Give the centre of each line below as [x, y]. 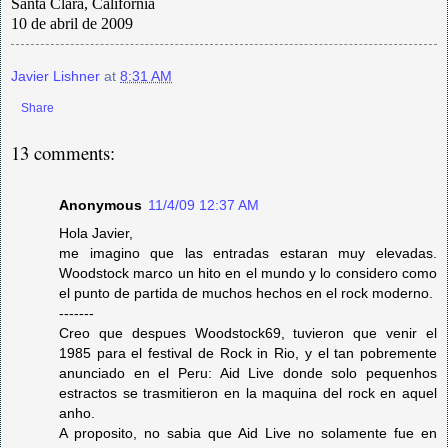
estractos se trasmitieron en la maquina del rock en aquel [248, 392]
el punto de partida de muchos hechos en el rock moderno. [246, 292]
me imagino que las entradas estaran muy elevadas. [248, 252]
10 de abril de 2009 [72, 23]
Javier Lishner [55, 75]
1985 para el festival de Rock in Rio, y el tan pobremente [248, 352]
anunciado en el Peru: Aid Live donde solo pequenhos [248, 372]
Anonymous [100, 204]
